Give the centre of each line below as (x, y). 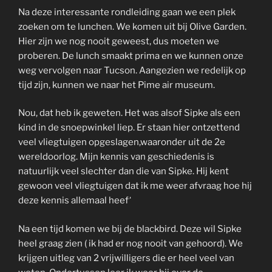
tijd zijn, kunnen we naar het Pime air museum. (117, 85)
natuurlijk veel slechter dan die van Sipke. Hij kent (124, 172)
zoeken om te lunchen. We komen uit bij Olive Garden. (132, 26)
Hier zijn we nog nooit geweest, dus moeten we (119, 41)
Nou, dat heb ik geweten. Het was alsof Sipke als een (129, 113)
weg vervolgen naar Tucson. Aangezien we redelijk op (132, 70)
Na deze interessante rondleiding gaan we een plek (127, 12)
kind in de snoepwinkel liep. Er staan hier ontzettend (129, 128)
